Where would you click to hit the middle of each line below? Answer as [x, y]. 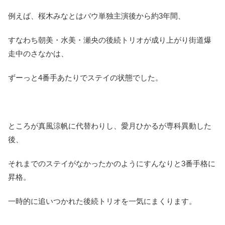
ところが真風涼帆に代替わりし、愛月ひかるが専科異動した [110, 126]
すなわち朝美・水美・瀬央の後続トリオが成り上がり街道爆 [110, 40]
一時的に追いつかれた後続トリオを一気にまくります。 [102, 201]
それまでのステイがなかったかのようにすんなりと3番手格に [112, 164]
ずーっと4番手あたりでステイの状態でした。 [85, 78]
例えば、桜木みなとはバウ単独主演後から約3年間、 [97, 16]
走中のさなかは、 [38, 54]
